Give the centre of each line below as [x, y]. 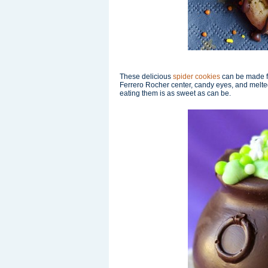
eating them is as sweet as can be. [175, 93]
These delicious [146, 77]
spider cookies [197, 77]
